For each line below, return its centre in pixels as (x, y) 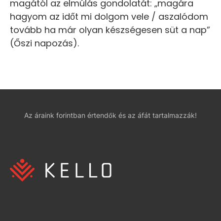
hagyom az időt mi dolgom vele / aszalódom (109, 16)
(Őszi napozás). (44, 43)
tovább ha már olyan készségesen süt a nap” (110, 30)
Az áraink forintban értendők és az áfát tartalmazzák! (110, 115)
